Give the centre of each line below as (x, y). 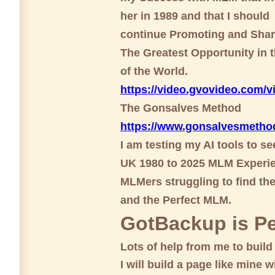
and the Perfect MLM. (176, 200)
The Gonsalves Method (181, 108)
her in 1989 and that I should (195, 16)
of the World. (154, 72)
